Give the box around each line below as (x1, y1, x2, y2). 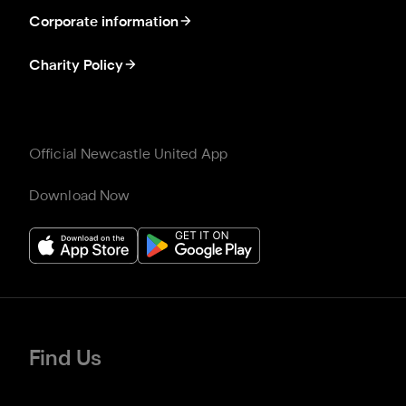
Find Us (29, 350, 101, 370)
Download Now (29, 190, 130, 203)
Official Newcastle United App (29, 149, 227, 161)
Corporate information (29, 15, 179, 29)
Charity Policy (29, 59, 123, 72)
